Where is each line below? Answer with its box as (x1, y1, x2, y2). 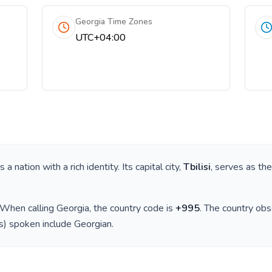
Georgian (74, 217, 112, 231)
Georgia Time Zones (75, 16, 153, 27)
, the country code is (89, 202, 175, 215)
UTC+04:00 (75, 31, 126, 44)
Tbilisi (183, 160, 211, 174)
